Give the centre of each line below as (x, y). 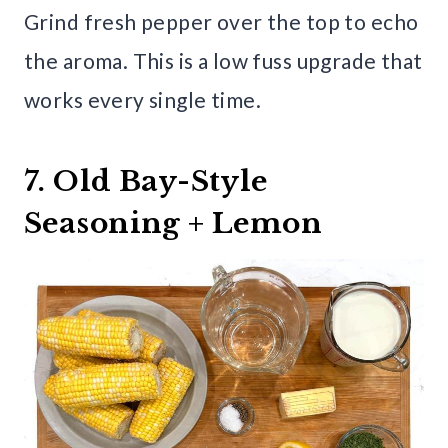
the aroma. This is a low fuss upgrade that (223, 61)
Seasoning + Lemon (173, 224)
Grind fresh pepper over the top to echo (221, 22)
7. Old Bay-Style (146, 182)
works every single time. (143, 100)
